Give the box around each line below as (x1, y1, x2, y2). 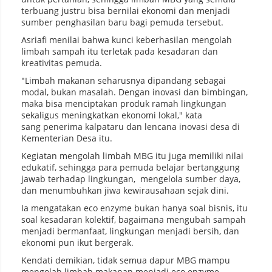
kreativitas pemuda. (21, 57, 102, 69)
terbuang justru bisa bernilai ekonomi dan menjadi (21, 5, 230, 17)
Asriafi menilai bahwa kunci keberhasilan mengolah (21, 34, 232, 46)
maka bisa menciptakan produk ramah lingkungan (21, 98, 226, 110)
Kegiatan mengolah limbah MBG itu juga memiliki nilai (21, 150, 243, 162)
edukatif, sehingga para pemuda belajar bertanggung (21, 161, 240, 174)
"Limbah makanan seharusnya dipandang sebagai (21, 75, 226, 87)
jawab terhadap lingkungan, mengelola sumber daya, (21, 173, 240, 185)
